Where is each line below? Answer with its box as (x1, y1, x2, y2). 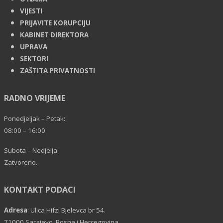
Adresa (4, 206, 27, 215)
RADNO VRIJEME (4, 93, 65, 104)
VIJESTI (20, 6, 42, 16)
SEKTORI (20, 54, 48, 64)
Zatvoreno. (4, 158, 37, 167)
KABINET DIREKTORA (20, 30, 89, 40)
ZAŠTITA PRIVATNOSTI (20, 66, 95, 76)
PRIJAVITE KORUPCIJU (20, 18, 91, 28)
